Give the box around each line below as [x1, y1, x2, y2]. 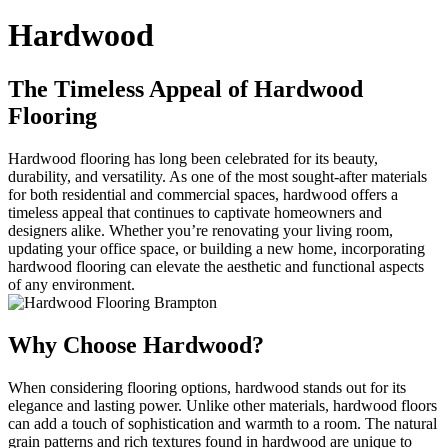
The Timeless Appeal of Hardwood [8, 75, 363, 102]
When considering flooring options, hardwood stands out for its [8, 378, 406, 396]
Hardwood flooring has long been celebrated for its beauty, [8, 149, 378, 167]
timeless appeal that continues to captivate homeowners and [8, 203, 382, 221]
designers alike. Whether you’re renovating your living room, [8, 221, 393, 239]
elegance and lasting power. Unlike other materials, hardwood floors [8, 396, 437, 414]
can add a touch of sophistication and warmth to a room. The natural [8, 414, 437, 432]
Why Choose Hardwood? [8, 331, 264, 358]
